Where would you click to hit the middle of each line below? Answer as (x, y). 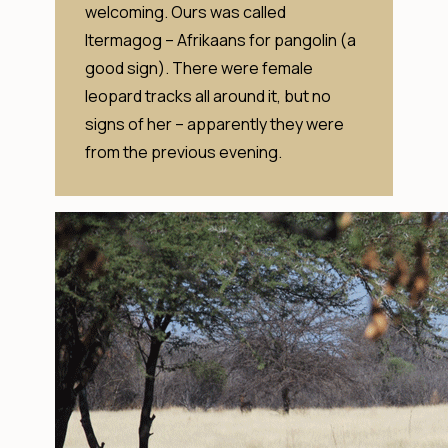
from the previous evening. (183, 151)
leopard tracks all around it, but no (208, 95)
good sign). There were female (199, 67)
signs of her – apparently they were (214, 123)
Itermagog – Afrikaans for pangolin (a (220, 39)
